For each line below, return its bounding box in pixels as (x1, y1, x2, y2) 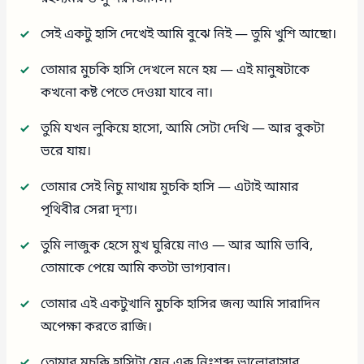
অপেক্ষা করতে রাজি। (41, 318, 153, 336)
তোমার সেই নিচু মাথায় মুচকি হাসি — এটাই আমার (41, 178, 300, 197)
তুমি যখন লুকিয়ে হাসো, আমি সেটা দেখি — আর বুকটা (41, 119, 325, 138)
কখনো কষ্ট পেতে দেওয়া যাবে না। (41, 84, 214, 102)
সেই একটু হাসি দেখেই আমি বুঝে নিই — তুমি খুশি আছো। (41, 25, 337, 44)
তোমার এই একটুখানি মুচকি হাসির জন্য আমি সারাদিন (41, 295, 321, 314)
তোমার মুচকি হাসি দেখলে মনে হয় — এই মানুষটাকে (41, 61, 310, 80)
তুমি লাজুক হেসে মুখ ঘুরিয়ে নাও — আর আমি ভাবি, (41, 236, 314, 255)
